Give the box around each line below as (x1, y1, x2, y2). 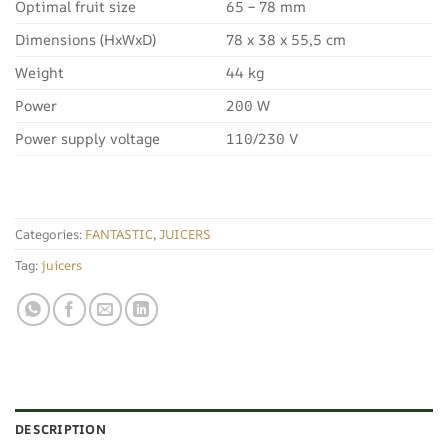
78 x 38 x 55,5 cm (226, 29, 347, 49)
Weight (15, 62, 64, 82)
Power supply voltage (15, 128, 160, 148)
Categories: (15, 224, 85, 243)
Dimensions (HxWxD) (15, 29, 156, 49)
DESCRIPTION (15, 419, 106, 438)
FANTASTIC (85, 224, 153, 243)
